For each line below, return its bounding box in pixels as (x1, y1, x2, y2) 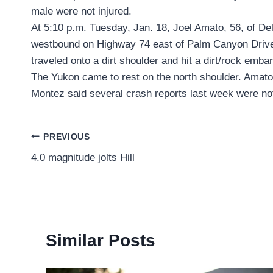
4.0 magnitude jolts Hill (31, 152, 135, 164)
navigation (30, 155, 116, 175)
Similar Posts (46, 231, 155, 250)
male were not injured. (31, 5, 132, 18)
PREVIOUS (43, 132, 90, 141)
